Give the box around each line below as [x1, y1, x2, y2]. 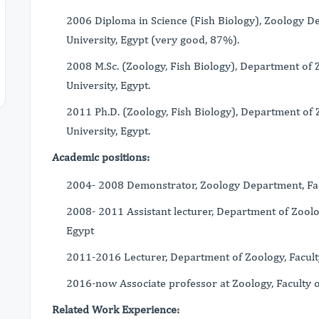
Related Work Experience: [52, 303, 179, 315]
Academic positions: [52, 150, 150, 163]
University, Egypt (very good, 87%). [66, 33, 239, 46]
